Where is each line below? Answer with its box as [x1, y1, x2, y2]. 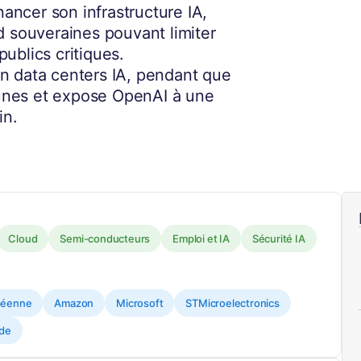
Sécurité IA [251, 232, 305, 246]
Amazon [54, 297, 94, 310]
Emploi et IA [172, 232, 230, 246]
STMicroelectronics [185, 297, 280, 310]
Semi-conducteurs [60, 232, 151, 246]
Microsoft [116, 297, 164, 310]
